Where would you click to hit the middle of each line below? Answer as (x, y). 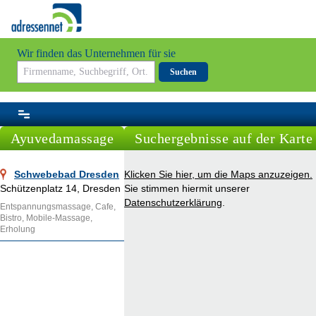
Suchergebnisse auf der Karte (224, 139)
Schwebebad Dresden (67, 175)
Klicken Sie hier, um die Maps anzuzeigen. (218, 175)
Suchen (183, 72)
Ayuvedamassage (62, 139)
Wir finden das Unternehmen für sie (96, 54)
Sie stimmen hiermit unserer (187, 189)
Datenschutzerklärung (173, 203)
